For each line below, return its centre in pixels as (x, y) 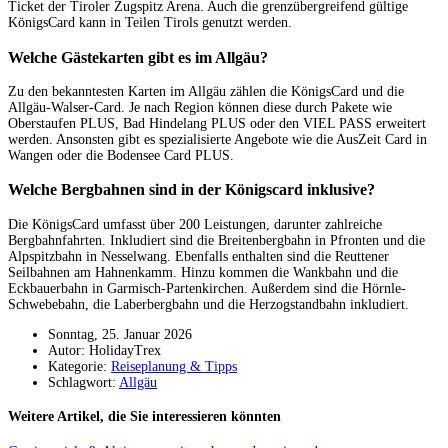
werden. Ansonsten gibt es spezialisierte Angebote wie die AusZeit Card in (217, 140)
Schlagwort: (83, 382)
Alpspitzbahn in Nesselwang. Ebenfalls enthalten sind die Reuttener (198, 256)
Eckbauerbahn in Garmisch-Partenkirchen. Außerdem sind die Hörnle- (207, 288)
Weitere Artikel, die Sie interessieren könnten (144, 417)
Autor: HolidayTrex (104, 350)
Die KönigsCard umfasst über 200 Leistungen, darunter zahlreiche (195, 224)
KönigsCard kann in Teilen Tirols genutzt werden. (150, 23)
